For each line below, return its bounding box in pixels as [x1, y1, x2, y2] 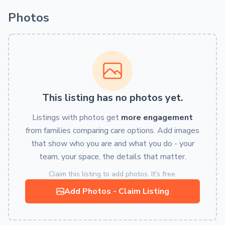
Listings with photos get [32, 112, 121, 123]
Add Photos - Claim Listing [64, 186, 169, 197]
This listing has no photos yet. [42, 91, 183, 104]
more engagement [121, 112, 193, 123]
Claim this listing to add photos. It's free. [48, 169, 177, 179]
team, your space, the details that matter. [39, 151, 186, 162]
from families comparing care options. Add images [26, 125, 199, 136]
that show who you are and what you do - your [31, 138, 194, 149]
